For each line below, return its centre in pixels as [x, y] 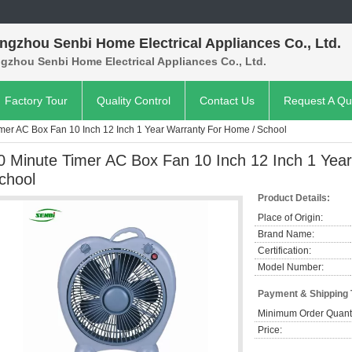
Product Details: [294, 198]
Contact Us [227, 101]
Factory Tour [36, 101]
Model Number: [291, 267]
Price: [270, 330]
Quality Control [134, 101]
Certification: [284, 251]
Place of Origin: [290, 218]
